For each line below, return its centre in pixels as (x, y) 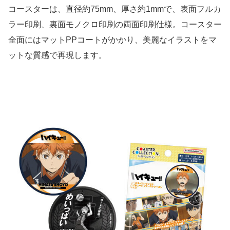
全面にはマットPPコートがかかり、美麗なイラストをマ (112, 40)
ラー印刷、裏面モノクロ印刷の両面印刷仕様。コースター (115, 24)
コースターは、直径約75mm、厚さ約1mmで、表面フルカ (115, 9)
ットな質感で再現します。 (57, 55)
